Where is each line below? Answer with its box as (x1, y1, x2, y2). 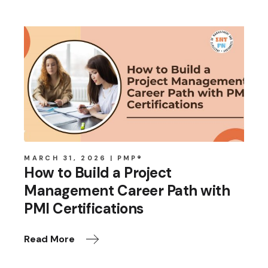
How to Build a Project (24, 163, 172, 182)
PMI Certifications (24, 199, 144, 218)
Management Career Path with (24, 181, 230, 200)
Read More (24, 233, 75, 246)
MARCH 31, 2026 (24, 154, 107, 163)
